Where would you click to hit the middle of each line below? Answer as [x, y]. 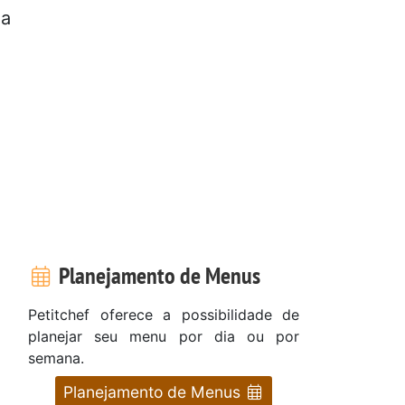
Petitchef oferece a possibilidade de [164, 314]
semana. [56, 358]
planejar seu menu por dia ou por [164, 336]
